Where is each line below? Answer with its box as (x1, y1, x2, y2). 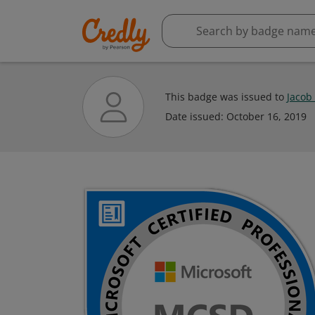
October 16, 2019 (226, 110, 307, 123)
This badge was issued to (165, 90, 287, 103)
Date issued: (165, 110, 226, 123)
